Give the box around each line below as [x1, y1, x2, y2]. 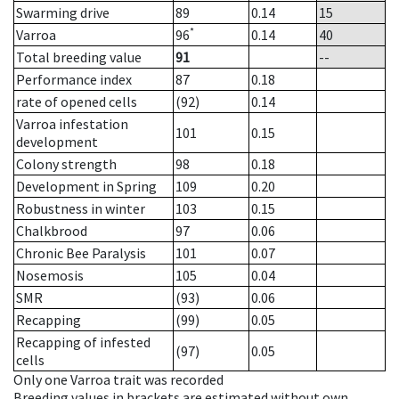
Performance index [16, 70, 132, 89]
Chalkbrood [16, 222, 87, 240]
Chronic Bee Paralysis [16, 244, 146, 263]
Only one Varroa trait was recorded [13, 370, 224, 389]
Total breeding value [16, 48, 142, 67]
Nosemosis [16, 266, 84, 285]
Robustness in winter [16, 199, 145, 218]
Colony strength [16, 155, 117, 174]
